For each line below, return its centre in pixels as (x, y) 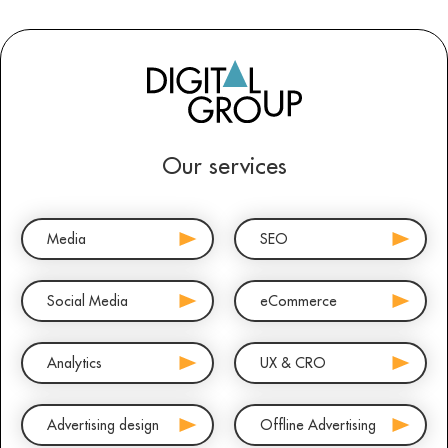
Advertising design (103, 425)
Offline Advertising (318, 425)
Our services (224, 166)
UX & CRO (293, 363)
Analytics (74, 363)
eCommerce (298, 301)
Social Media (87, 301)
